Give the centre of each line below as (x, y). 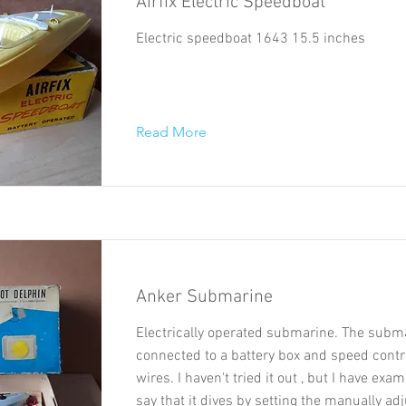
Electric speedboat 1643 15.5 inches (251, 39)
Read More (171, 131)
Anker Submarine (204, 297)
